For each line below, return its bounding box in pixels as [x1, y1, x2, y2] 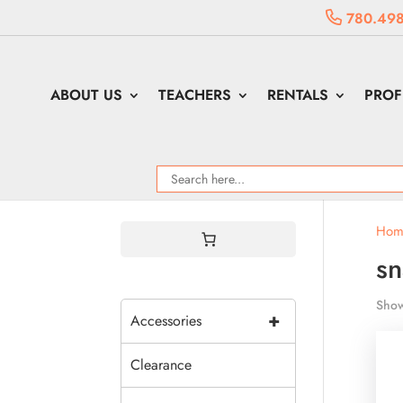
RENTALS [267, 85, 329, 105]
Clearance [130, 354, 193, 375]
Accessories [130, 310, 202, 331]
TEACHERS [158, 85, 232, 105]
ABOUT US [50, 85, 123, 105]
